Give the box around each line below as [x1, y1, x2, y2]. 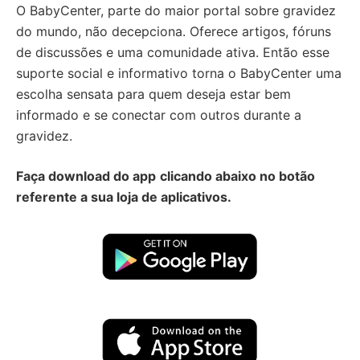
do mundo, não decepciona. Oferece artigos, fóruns [16, 23, 331, 39]
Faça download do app [16, 168, 156, 184]
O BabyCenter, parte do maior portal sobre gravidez [16, 2, 336, 18]
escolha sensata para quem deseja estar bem [16, 86, 291, 102]
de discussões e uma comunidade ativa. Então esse [16, 44, 329, 60]
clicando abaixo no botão [160, 168, 315, 184]
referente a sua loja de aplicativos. [16, 189, 231, 205]
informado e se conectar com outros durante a [16, 107, 301, 123]
